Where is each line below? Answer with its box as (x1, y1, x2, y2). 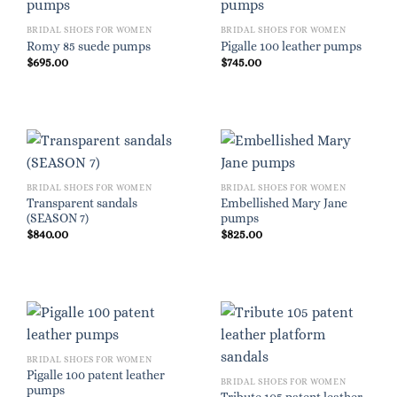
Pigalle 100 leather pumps (220, 39, 362, 53)
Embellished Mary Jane (220, 196, 347, 210)
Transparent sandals (26, 196, 137, 210)
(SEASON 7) (26, 211, 89, 225)
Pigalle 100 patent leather (26, 369, 165, 382)
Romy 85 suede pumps (26, 39, 151, 53)
